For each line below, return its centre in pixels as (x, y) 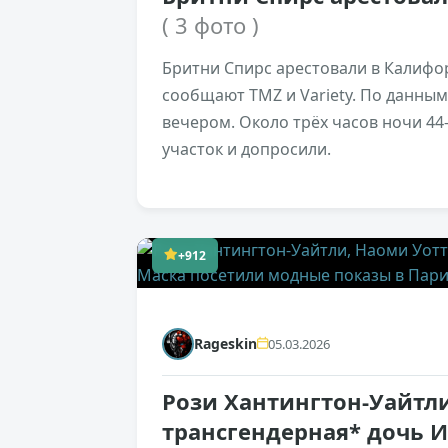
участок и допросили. (246, 148)
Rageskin (225, 343)
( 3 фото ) (210, 24)
